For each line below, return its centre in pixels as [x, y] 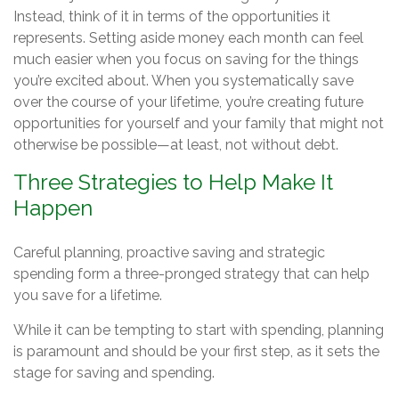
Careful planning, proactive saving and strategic [169, 252]
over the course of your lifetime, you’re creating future [188, 102]
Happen [53, 208]
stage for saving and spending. [114, 373]
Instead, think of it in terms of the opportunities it [172, 16]
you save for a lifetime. [88, 295]
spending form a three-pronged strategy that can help [191, 274]
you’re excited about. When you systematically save [183, 81]
